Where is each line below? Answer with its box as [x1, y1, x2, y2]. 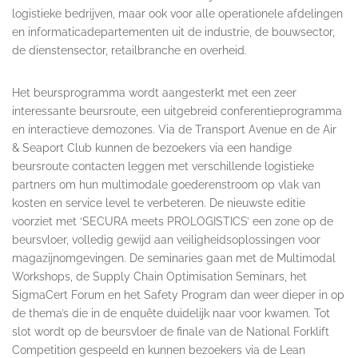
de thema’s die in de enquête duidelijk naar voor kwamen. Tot [12, 306, 330, 320]
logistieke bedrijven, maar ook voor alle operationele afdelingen [12, 6, 343, 20]
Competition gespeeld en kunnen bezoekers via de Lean [12, 343, 305, 356]
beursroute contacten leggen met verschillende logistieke [12, 159, 314, 173]
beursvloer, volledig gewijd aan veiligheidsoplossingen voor [12, 233, 320, 246]
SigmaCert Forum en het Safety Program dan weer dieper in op [12, 288, 344, 301]
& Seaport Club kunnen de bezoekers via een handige [12, 141, 292, 154]
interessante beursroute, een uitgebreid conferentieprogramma [12, 104, 342, 117]
